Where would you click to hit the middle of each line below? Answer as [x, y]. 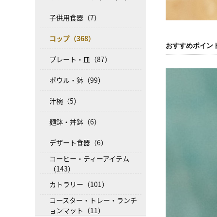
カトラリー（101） [79, 184]
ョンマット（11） [77, 210]
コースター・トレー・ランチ [93, 200]
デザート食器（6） [78, 142]
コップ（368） [72, 38]
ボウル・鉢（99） [77, 80]
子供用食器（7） [75, 17]
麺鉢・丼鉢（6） [75, 122]
